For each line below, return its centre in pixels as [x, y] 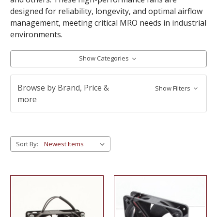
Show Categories [105, 58]
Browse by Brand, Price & [63, 87]
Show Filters [173, 88]
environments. [36, 34]
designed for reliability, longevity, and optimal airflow [106, 11]
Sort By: [27, 144]
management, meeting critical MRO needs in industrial [108, 23]
